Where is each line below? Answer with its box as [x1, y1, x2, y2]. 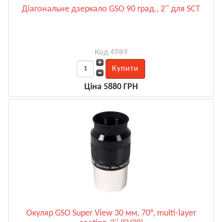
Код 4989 [94, 48, 128, 56]
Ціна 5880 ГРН [84, 82, 138, 92]
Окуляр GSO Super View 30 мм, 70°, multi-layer [26, 208, 196, 218]
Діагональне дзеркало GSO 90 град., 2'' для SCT [22, 4, 200, 14]
